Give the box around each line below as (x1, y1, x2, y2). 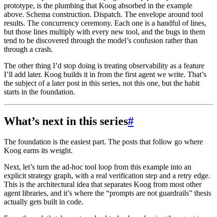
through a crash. (4, 45, 53, 53)
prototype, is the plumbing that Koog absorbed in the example (4, 1, 192, 10)
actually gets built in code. (4, 197, 83, 206)
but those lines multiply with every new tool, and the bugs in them (4, 27, 205, 36)
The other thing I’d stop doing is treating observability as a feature (4, 61, 204, 70)
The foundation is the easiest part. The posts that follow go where (4, 137, 203, 146)
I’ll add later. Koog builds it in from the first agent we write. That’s (4, 70, 206, 78)
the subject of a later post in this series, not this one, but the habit (4, 78, 200, 87)
